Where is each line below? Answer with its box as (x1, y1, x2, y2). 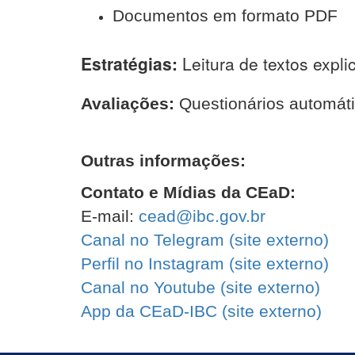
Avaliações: (81, 94, 174, 113)
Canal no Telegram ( (81, 231, 235, 249)
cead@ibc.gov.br (139, 207, 265, 225)
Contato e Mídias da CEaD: (81, 183, 296, 201)
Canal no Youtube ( (81, 278, 226, 296)
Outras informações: (81, 151, 246, 170)
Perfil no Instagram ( (81, 254, 235, 273)
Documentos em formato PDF (113, 6, 338, 25)
